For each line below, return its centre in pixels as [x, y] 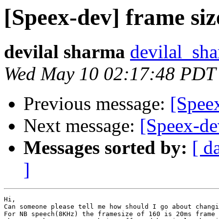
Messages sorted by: [105, 148]
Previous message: [97, 104]
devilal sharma [65, 52]
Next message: [82, 126]
